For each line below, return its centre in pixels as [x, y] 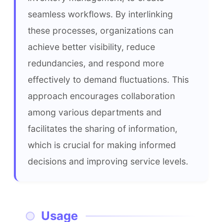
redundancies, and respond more [96, 63]
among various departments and [95, 112]
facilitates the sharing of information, [103, 129]
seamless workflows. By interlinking [100, 14]
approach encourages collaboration [101, 96]
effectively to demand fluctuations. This [108, 80]
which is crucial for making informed [102, 145]
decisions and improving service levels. [108, 161]
